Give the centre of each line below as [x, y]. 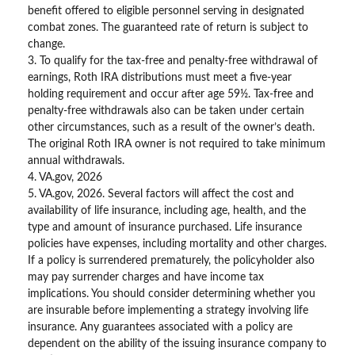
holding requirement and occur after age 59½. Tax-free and [171, 94]
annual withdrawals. [76, 160]
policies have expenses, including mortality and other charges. [177, 244]
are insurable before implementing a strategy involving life [168, 310]
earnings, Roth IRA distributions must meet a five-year [160, 77]
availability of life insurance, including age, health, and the [167, 210]
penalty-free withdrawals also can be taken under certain [166, 111]
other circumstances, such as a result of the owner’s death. [171, 127]
